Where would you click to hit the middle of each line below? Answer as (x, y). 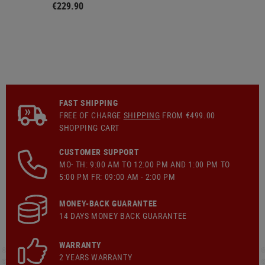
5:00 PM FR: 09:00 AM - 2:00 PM (117, 177)
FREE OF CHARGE (91, 115)
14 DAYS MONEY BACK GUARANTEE (123, 216)
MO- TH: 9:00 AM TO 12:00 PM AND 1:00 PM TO (145, 164)
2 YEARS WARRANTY (96, 257)
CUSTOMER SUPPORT (99, 152)
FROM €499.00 (188, 115)
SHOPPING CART (89, 127)
